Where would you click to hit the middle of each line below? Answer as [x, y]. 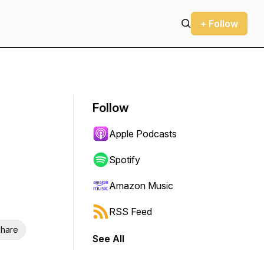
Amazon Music [141, 186]
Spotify [125, 160]
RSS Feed [131, 212]
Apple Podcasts [143, 134]
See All [108, 239]
